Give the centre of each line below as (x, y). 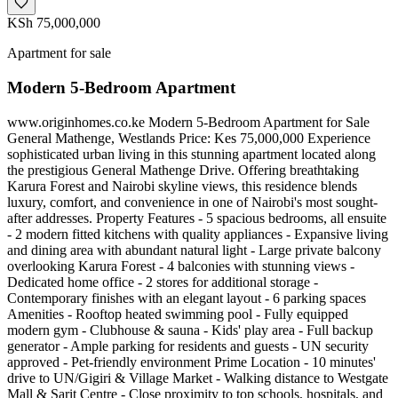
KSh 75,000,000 (54, 23)
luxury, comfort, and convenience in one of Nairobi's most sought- (192, 202)
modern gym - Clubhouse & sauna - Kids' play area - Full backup (190, 330)
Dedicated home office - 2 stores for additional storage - (163, 282)
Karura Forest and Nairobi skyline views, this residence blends (182, 186)
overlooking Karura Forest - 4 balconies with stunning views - (181, 266)
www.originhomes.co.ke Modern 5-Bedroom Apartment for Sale (188, 122)
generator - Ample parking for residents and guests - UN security (188, 346)
